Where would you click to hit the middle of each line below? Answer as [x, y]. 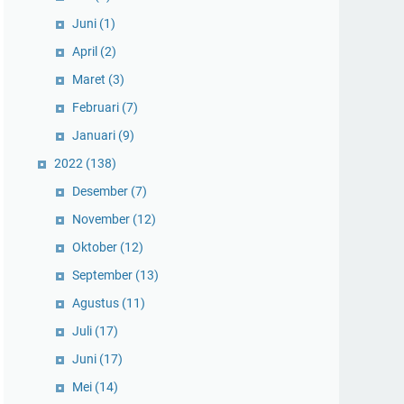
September [104, 275]
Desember [101, 191]
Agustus [97, 303]
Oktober [96, 247]
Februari [97, 107]
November [102, 219]
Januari [95, 135]
